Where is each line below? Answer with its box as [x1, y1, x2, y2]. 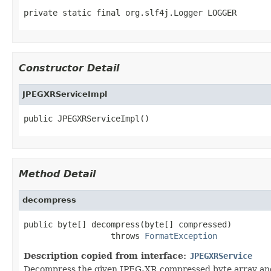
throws [24, 230, 145, 241]
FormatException [145, 230, 217, 241]
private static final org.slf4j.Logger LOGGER [24, 7, 237, 18]
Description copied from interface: [24, 250, 189, 261]
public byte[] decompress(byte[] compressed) [24, 219, 232, 229]
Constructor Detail [19, 62, 119, 74]
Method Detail [19, 168, 96, 180]
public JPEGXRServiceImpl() [24, 113, 149, 123]
